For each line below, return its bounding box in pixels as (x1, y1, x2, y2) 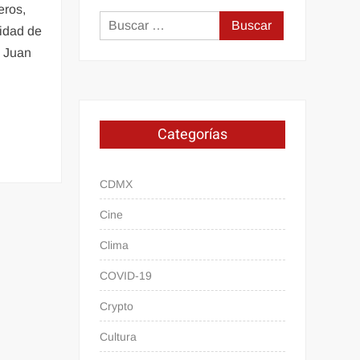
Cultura (100, 329, 137, 343)
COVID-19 (100, 268, 153, 282)
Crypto (100, 299, 134, 313)
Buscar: (219, 14, 263, 28)
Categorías (157, 123, 228, 145)
